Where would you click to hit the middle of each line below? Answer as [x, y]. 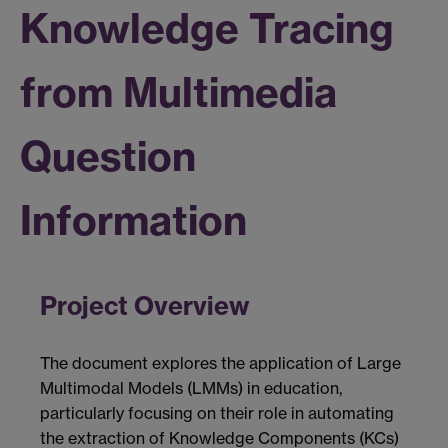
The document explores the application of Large [220, 363]
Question [108, 157]
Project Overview [145, 306]
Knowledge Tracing [207, 29]
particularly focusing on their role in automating [217, 413]
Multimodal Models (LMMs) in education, [191, 388]
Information [133, 221]
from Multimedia [178, 93]
